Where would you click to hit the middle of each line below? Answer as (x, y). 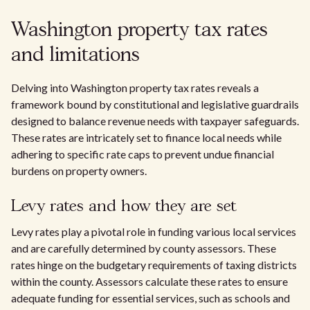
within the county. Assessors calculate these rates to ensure (149, 281)
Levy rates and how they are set (124, 207)
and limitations (75, 56)
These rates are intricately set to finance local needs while (146, 137)
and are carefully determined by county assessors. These (144, 248)
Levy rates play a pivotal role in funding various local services (154, 231)
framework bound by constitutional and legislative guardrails (155, 104)
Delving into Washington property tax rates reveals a (135, 88)
